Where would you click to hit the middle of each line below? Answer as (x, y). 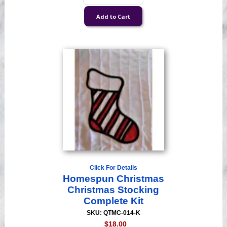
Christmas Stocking (113, 190)
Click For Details (113, 168)
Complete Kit (113, 201)
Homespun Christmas (113, 179)
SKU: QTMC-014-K (113, 213)
